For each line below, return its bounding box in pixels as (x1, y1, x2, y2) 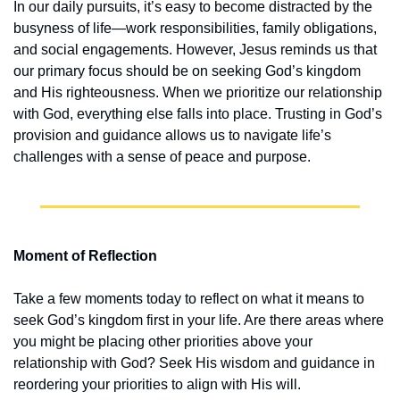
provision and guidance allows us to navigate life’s (13, 128, 331, 144)
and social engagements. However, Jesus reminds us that (13, 42, 377, 58)
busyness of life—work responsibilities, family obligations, (13, 21, 377, 37)
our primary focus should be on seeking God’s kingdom (13, 63, 361, 79)
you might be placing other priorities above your (13, 334, 312, 350)
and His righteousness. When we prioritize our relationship (13, 85, 382, 101)
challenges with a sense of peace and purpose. (13, 149, 311, 165)
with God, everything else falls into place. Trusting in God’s (13, 106, 382, 122)
